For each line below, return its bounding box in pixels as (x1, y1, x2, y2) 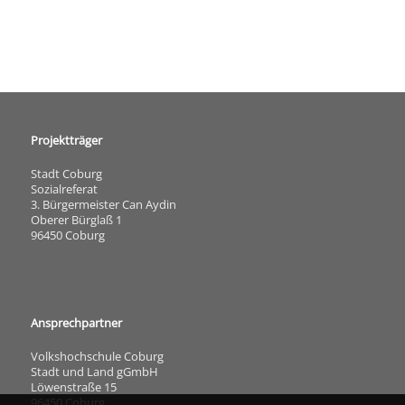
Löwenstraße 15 (30, 379, 117, 395)
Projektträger (30, 132, 102, 148)
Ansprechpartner (30, 315, 122, 331)
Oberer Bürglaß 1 (30, 212, 122, 228)
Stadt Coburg (30, 165, 102, 182)
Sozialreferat (30, 181, 98, 197)
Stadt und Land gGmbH (30, 363, 158, 380)
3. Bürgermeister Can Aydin (30, 196, 176, 212)
